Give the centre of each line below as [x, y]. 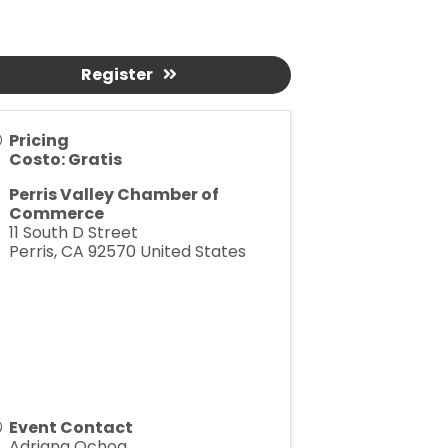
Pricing [38, 140]
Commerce [56, 213]
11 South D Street [73, 232]
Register [117, 74]
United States [192, 251]
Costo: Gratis [65, 159]
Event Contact [70, 427]
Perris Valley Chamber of [113, 194]
